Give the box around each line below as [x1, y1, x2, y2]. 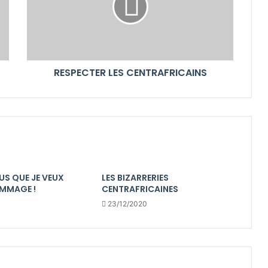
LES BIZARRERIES [101, 171, 169, 184]
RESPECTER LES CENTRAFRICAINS [53, 65, 207, 80]
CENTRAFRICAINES [101, 182, 178, 195]
